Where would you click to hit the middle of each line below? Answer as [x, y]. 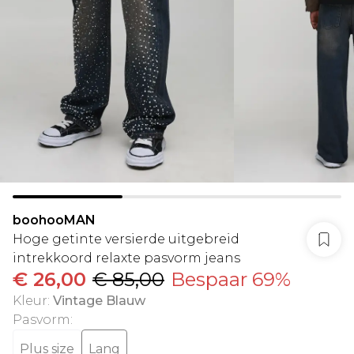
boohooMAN [54, 220]
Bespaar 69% [231, 279]
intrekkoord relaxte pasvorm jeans [126, 258]
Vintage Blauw [99, 301]
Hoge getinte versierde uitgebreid [126, 239]
